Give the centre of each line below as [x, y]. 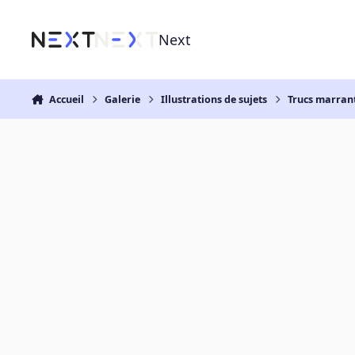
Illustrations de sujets [214, 99]
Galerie [123, 99]
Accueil [66, 99]
